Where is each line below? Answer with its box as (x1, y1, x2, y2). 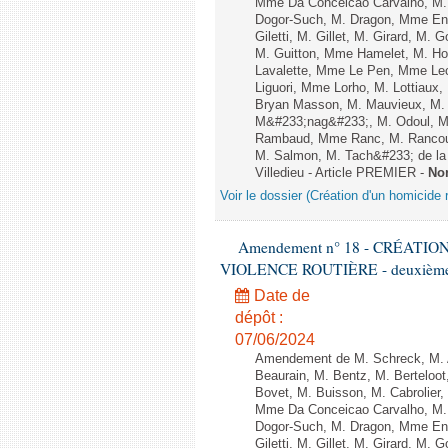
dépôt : (235, 309, 283, 326)
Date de (250, 287, 310, 304)
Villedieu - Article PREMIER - (255, 166, 428, 180)
